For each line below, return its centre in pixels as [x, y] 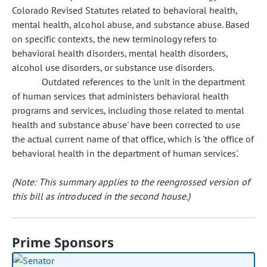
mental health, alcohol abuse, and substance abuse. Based [131, 24]
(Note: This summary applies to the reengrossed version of [131, 182]
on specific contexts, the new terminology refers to [115, 39]
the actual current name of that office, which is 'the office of [133, 139]
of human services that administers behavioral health [121, 96]
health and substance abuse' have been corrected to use [126, 125]
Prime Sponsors [63, 242]
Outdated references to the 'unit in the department [144, 82]
